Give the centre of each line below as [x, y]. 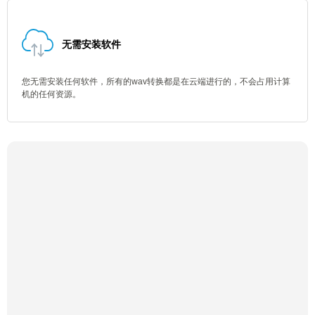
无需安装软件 [91, 44]
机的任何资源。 [51, 94]
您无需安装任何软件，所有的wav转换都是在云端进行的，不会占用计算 [156, 82]
